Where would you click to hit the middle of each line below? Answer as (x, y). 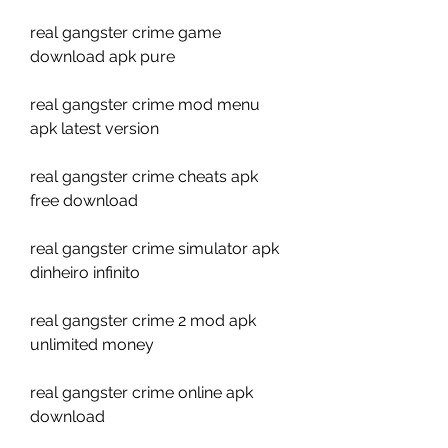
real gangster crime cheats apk (144, 176)
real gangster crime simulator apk (154, 248)
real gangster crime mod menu (145, 104)
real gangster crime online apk (141, 392)
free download (84, 200)
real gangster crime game (125, 32)
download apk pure (102, 56)
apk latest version (94, 128)
